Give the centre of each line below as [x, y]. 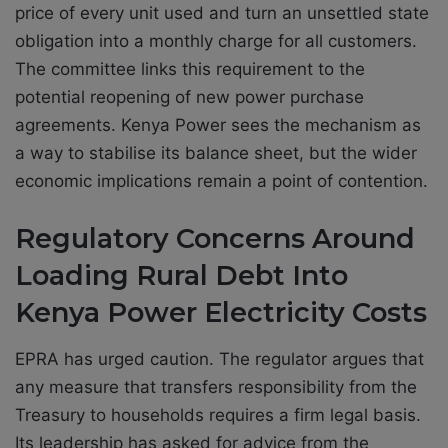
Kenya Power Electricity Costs [221, 313]
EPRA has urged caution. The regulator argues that [219, 358]
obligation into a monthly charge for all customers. [216, 41]
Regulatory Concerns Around [215, 239]
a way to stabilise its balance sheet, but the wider [216, 153]
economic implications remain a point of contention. [221, 181]
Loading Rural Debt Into [181, 276]
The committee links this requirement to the [190, 69]
